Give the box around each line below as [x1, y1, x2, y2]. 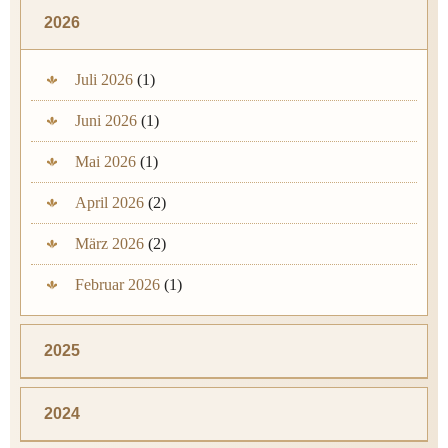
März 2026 [75, 235, 144, 253]
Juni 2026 [75, 112, 137, 130]
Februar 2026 [75, 276, 160, 294]
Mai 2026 [75, 153, 136, 171]
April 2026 [75, 194, 144, 212]
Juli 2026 [75, 71, 133, 89]
